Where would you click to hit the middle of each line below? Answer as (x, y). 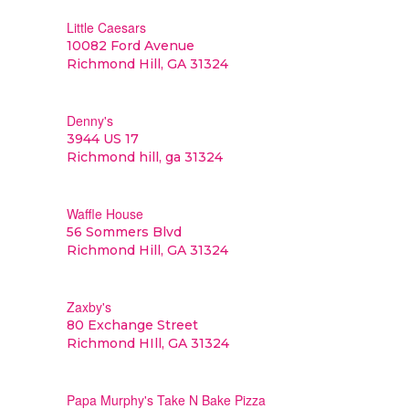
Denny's (89, 121)
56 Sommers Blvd (124, 232)
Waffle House (105, 214)
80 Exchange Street (132, 325)
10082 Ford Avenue (130, 46)
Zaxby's (89, 307)
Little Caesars (106, 27)
